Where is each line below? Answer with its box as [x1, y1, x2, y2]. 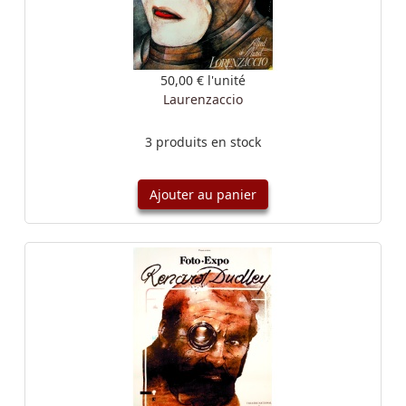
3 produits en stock [145, 133, 261, 150]
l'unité [208, 72, 246, 89]
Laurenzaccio [163, 91, 243, 108]
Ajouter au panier [150, 186, 256, 203]
